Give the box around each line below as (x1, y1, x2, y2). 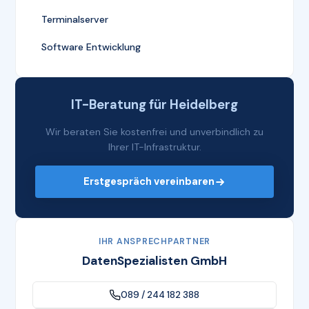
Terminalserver (41, 13, 109, 26)
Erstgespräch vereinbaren (83, 175, 215, 189)
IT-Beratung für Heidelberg (71, 97, 238, 114)
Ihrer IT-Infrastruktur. (108, 141, 201, 154)
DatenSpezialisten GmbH (82, 253, 227, 269)
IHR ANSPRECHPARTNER (98, 236, 211, 248)
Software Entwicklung (41, 40, 141, 53)
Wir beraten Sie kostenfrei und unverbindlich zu (46, 126, 263, 139)
